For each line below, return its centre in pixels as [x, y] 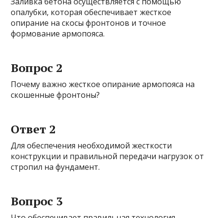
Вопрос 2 [37, 68]
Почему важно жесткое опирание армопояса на [103, 84]
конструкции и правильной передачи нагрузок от [108, 156]
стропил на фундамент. [55, 167]
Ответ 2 [34, 129]
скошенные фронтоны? [55, 95]
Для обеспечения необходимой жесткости [91, 146]
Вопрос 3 [37, 201]
